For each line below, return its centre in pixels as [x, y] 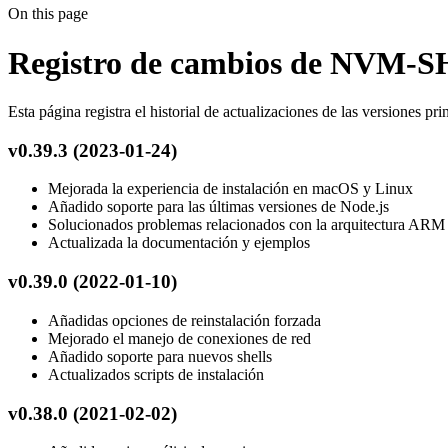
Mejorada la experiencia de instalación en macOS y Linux [230, 189]
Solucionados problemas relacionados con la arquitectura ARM [246, 225]
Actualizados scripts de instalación [156, 374]
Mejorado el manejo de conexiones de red [179, 338]
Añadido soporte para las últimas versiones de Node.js [218, 207]
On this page [48, 14]
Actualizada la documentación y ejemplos [179, 243]
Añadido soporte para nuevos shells [160, 356]
